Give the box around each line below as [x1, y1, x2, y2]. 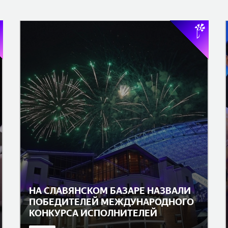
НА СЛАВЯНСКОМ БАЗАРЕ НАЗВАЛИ [29, 185, 191, 196]
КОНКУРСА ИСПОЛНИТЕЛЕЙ [29, 207, 157, 219]
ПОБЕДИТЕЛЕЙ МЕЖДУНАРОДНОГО [29, 196, 194, 208]
